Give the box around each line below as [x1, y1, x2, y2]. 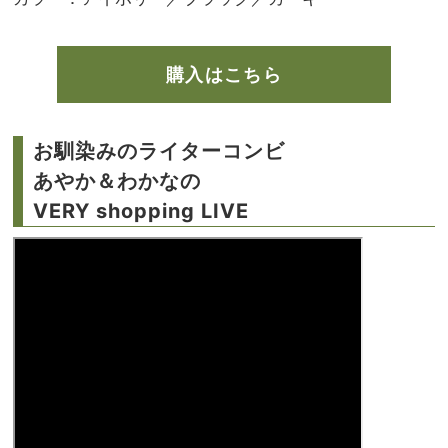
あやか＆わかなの [33, 168, 201, 193]
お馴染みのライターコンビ [33, 138, 285, 163]
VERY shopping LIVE [33, 198, 249, 223]
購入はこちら [165, 63, 283, 85]
